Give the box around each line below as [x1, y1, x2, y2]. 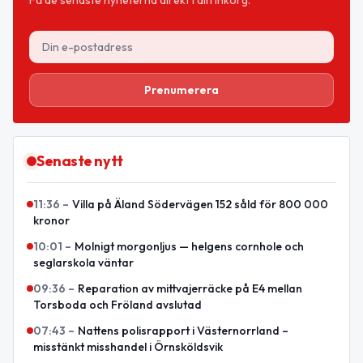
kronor [33, 212, 70, 228]
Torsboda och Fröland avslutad [33, 297, 202, 312]
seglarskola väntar [33, 254, 134, 270]
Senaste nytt [36, 151, 123, 170]
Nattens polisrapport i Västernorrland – [78, 322, 288, 338]
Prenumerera [144, 82, 219, 97]
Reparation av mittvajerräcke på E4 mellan [78, 280, 302, 296]
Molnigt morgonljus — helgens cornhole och [75, 238, 304, 254]
